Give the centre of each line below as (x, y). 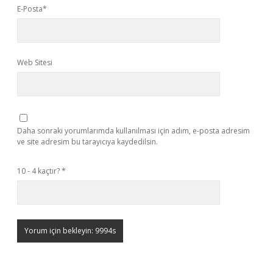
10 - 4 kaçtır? (39, 171)
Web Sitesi (35, 62)
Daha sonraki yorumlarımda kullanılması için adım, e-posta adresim (133, 131)
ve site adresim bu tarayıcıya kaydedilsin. (87, 142)
